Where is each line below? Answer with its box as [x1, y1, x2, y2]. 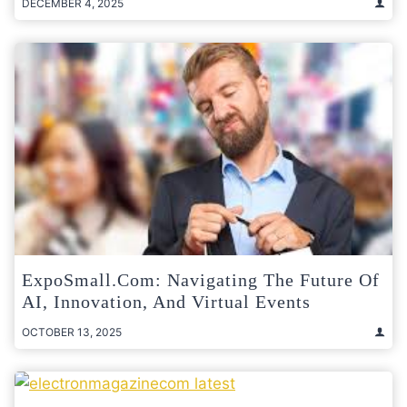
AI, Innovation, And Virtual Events [22, 291, 311, 312]
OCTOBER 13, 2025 [22, 324, 122, 339]
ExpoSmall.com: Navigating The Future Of [22, 269, 380, 290]
